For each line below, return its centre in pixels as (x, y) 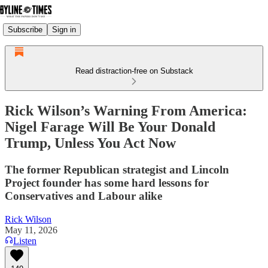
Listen (25, 240)
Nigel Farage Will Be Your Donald (110, 127)
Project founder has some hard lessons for (107, 182)
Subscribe (25, 29)
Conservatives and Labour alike (83, 196)
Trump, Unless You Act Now (90, 143)
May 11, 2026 (31, 230)
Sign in (64, 29)
